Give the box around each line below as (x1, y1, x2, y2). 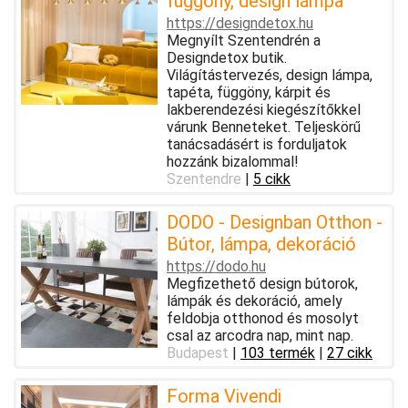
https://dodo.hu (167, 257, 266, 275)
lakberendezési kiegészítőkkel (167, 100, 361, 118)
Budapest (167, 343, 229, 362)
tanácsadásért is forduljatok (167, 135, 347, 153)
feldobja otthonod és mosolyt (167, 309, 359, 327)
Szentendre (167, 169, 241, 188)
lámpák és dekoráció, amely (167, 291, 342, 310)
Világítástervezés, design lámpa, (167, 66, 372, 84)
